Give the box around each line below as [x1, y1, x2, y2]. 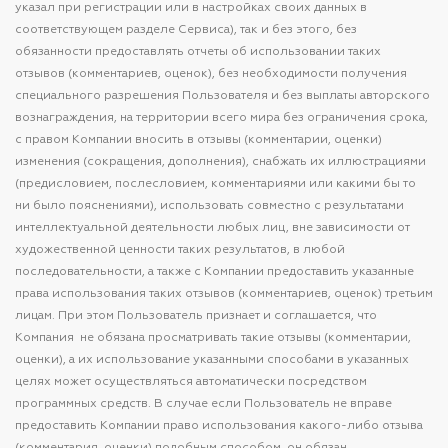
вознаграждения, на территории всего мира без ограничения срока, [15, 112, 428, 124]
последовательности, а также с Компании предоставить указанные [15, 266, 414, 278]
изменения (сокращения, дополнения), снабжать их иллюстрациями [15, 156, 426, 168]
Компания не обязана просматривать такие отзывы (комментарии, [15, 332, 411, 344]
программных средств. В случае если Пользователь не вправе [15, 398, 392, 410]
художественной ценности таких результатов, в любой [15, 244, 345, 256]
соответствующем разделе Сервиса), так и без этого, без [15, 24, 357, 36]
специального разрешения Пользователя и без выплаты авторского [15, 90, 430, 102]
